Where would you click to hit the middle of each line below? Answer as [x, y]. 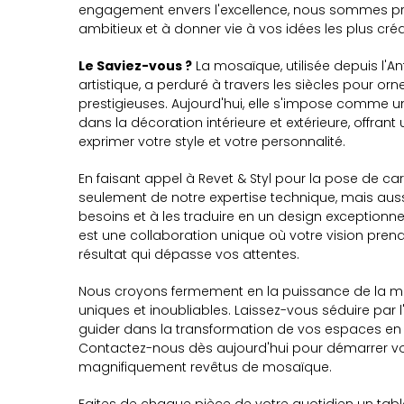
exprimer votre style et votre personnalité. [212, 142]
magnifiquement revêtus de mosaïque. [205, 367]
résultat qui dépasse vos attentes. [189, 254]
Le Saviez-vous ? [135, 66]
